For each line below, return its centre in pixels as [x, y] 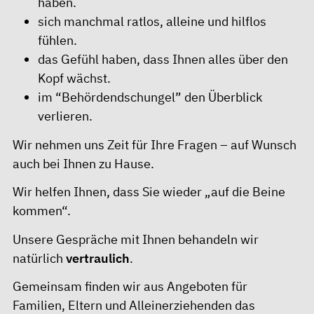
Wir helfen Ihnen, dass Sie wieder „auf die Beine [149, 192]
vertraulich [98, 258]
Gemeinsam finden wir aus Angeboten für [130, 287]
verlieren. [65, 116]
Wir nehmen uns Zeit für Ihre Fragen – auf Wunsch [155, 144]
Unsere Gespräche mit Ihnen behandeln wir [136, 239]
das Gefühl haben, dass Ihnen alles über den [163, 60]
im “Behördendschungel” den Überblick [150, 97]
